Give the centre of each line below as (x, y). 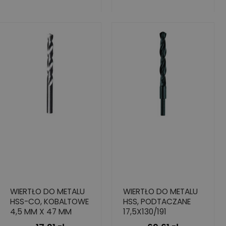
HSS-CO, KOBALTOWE (49, 201)
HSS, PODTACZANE (157, 201)
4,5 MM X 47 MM (41, 211)
